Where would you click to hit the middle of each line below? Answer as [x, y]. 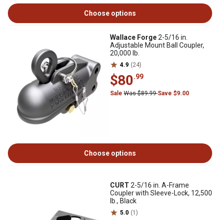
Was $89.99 [141, 93]
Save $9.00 [173, 93]
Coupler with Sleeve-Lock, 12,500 [161, 193]
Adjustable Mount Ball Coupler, [157, 45]
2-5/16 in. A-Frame [159, 185]
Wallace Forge [133, 37]
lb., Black [123, 201]
